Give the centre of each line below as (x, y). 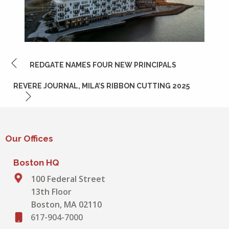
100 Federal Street (68, 179)
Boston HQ (36, 163)
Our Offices (29, 139)
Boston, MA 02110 (66, 205)
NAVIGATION (43, 79)
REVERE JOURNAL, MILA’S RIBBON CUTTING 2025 (101, 86)
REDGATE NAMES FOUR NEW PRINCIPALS (103, 65)
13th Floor (51, 192)
